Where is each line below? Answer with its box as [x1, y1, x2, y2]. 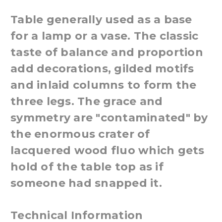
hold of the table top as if [10, 160, 164, 174]
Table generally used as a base [10, 13, 192, 27]
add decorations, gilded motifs [10, 62, 194, 76]
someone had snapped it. [10, 176, 162, 190]
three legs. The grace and [10, 95, 163, 109]
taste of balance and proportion [10, 46, 203, 59]
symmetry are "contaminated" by [10, 111, 208, 125]
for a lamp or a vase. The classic [10, 29, 199, 43]
